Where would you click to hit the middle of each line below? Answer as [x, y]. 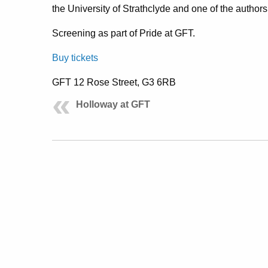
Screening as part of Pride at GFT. [124, 33]
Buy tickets [75, 58]
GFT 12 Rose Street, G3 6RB [114, 83]
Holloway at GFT [113, 105]
